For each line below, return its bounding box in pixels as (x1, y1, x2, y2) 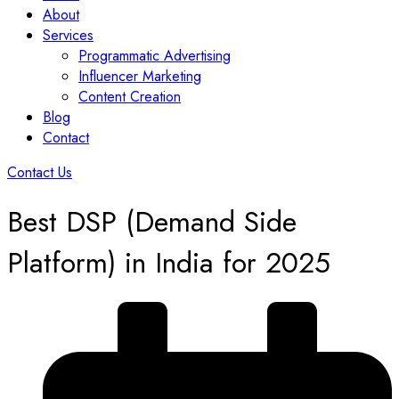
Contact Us (7, 161, 72, 183)
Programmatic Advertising (78, 45, 231, 66)
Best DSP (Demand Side (7, 200, 297, 242)
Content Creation (78, 85, 181, 107)
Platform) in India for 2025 (7, 241, 330, 283)
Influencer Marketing (78, 65, 201, 86)
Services (43, 24, 94, 45)
